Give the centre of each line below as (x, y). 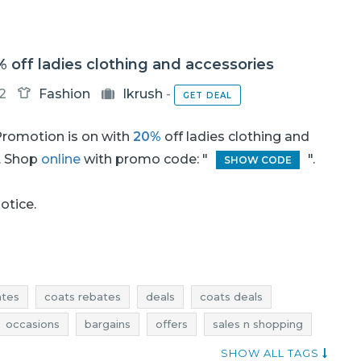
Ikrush (142, 94)
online (60, 159)
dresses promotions (71, 351)
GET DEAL (207, 95)
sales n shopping (258, 324)
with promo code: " (144, 159)
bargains (108, 324)
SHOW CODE (257, 160)
